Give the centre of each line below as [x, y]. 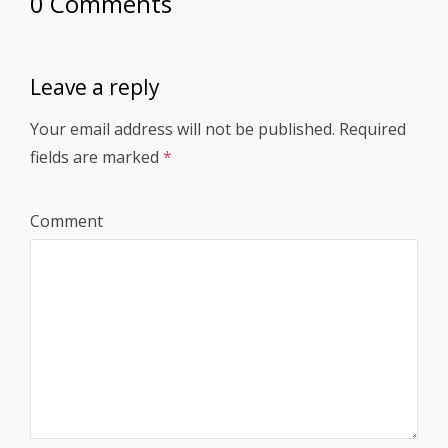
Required [372, 129]
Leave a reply [95, 87]
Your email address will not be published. [182, 129]
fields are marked [96, 157]
